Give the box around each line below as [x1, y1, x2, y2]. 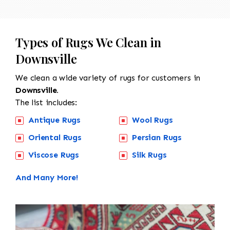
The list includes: [15, 97, 78, 107]
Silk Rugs [132, 149, 167, 160]
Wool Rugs [132, 114, 173, 125]
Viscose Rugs [28, 149, 80, 160]
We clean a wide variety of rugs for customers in [15, 72, 201, 83]
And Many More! [15, 172, 78, 182]
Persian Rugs [132, 132, 182, 142]
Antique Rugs [28, 114, 81, 125]
